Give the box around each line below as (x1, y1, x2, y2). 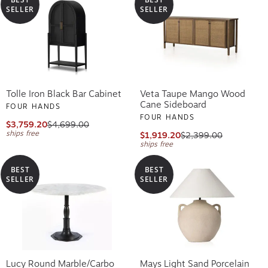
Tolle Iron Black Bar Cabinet (6, 86, 121, 98)
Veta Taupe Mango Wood (140, 86, 245, 98)
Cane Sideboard (140, 97, 206, 108)
